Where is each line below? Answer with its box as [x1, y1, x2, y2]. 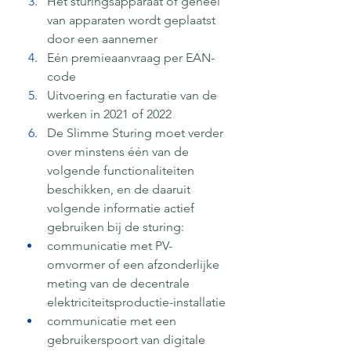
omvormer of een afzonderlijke [47, 256, 223, 272]
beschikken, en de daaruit [47, 181, 194, 197]
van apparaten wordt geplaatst [47, 12, 219, 27]
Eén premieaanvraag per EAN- [47, 49, 215, 65]
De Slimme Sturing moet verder [47, 125, 226, 140]
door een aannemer [47, 31, 157, 46]
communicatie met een [47, 313, 179, 328]
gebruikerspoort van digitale [47, 331, 208, 347]
